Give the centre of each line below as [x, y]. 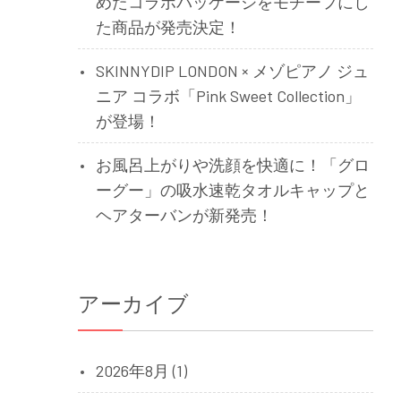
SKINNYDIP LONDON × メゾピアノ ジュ [232, 71]
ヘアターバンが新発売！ [184, 215]
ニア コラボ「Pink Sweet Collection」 [228, 96]
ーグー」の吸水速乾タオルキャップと [233, 190]
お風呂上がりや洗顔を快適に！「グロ [233, 165]
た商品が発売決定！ [168, 27]
